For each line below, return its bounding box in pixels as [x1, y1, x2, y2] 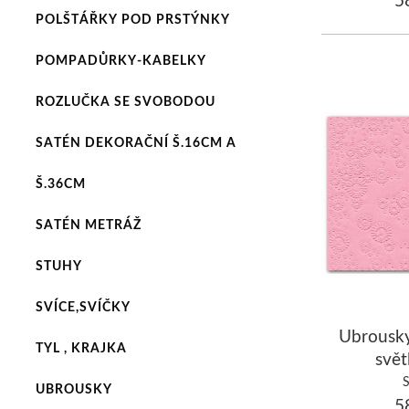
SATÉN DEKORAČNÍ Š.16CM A [35, 134, 236, 150]
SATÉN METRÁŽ [35, 216, 142, 232]
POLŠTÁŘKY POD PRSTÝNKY [35, 11, 230, 26]
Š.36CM [35, 175, 86, 191]
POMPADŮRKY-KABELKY [35, 52, 206, 68]
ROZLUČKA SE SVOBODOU [35, 93, 215, 109]
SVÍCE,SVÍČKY [35, 299, 131, 314]
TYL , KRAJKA [35, 340, 127, 355]
